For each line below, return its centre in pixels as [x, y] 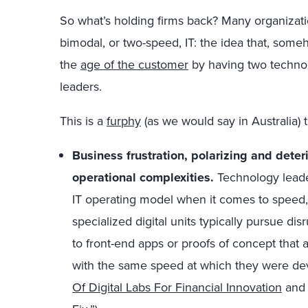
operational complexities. [143, 177]
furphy [124, 121]
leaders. [81, 87]
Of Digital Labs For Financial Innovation [177, 287]
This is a [83, 121]
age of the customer [134, 65]
